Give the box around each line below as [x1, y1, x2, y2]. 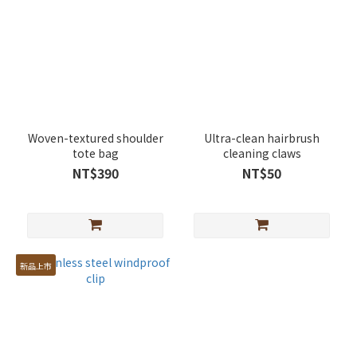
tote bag [72, 145, 119, 161]
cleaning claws [222, 145, 301, 161]
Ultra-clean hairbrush [204, 130, 320, 146]
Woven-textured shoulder [27, 130, 163, 146]
